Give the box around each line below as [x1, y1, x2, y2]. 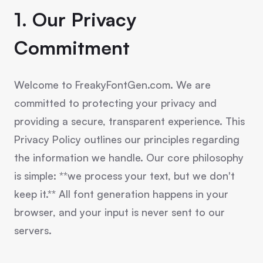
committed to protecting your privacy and [14, 96, 217, 109]
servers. [14, 224, 52, 237]
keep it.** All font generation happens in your [14, 187, 228, 200]
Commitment [14, 36, 130, 59]
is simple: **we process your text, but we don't [14, 169, 235, 182]
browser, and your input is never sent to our [14, 205, 225, 218]
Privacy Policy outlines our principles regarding [14, 133, 240, 146]
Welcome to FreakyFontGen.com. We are [14, 78, 211, 91]
